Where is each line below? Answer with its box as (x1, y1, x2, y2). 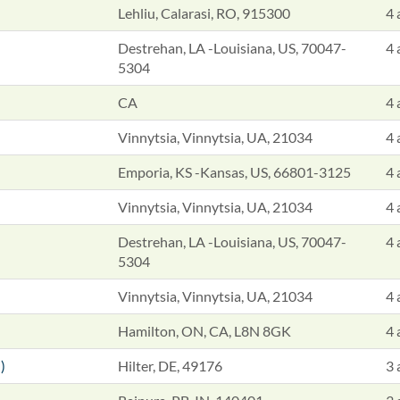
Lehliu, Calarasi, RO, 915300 (118, 4, 290, 21)
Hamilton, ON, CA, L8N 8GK (118, 322, 291, 339)
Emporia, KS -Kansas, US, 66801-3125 (118, 163, 351, 180)
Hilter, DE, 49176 (118, 357, 222, 374)
